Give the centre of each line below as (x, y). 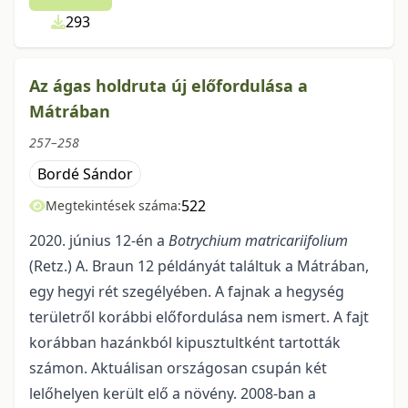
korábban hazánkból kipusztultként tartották (185, 342)
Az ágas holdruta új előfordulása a (168, 86)
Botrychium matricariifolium (258, 240)
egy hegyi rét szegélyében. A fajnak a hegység (187, 291)
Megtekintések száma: (113, 205)
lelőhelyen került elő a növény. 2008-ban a (173, 393)
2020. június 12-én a (99, 240)
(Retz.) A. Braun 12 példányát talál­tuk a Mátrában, (199, 266)
